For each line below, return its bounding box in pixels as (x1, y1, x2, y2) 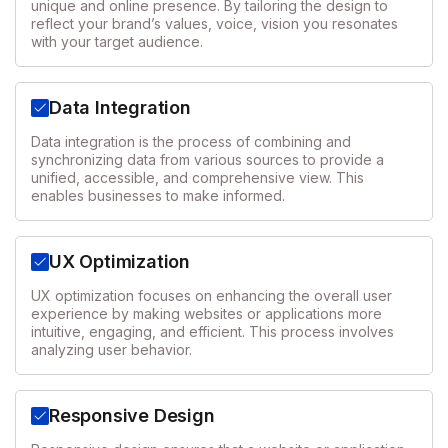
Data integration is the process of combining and (31, 132, 351, 150)
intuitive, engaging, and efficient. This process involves (31, 322, 394, 340)
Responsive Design (49, 404, 215, 426)
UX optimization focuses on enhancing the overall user (31, 286, 392, 304)
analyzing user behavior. (31, 340, 192, 358)
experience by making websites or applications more (31, 304, 382, 322)
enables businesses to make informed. (31, 186, 285, 204)
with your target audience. (31, 32, 203, 50)
